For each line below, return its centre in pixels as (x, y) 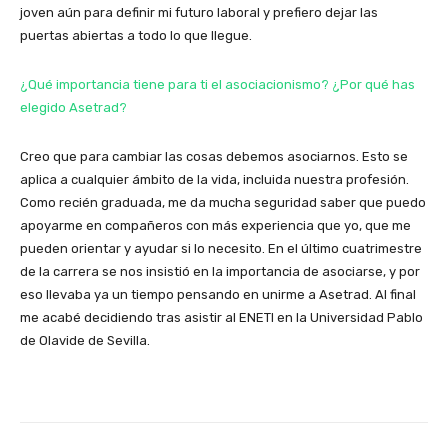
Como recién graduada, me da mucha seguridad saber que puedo (223, 203)
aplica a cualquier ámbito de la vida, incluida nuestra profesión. (214, 180)
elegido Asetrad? (73, 108)
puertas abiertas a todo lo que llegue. (136, 36)
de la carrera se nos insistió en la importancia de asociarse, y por (220, 272)
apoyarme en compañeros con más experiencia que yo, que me (215, 226)
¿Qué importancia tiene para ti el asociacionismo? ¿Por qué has (217, 85)
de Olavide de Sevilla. (85, 341)
